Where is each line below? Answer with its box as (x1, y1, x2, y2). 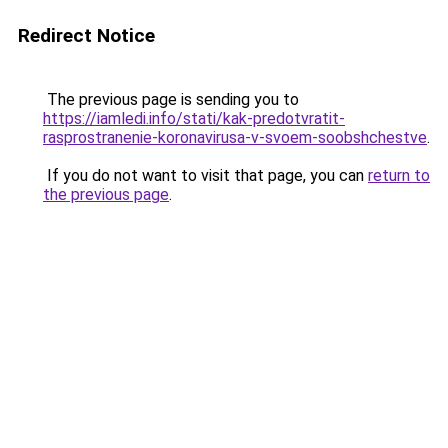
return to (368, 166, 430, 185)
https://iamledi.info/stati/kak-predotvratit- (43, 109, 345, 128)
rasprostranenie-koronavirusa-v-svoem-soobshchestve (43, 128, 427, 147)
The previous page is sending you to (43, 90, 299, 109)
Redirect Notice (18, 24, 155, 47)
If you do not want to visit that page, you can (43, 166, 368, 185)
